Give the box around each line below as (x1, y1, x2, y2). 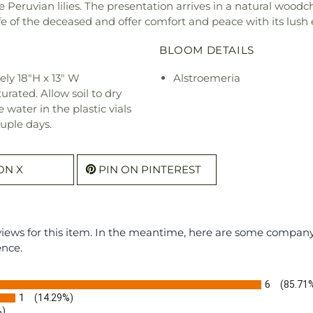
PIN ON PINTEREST (99, 162, 201, 176)
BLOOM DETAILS (159, 43, 254, 57)
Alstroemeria (173, 71, 240, 85)
